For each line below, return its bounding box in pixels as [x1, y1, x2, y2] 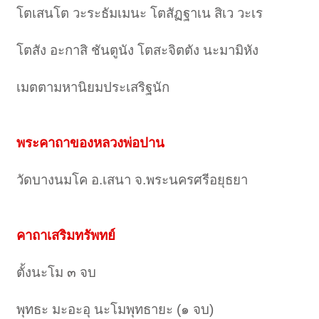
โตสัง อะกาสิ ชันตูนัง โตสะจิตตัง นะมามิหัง [16, 43, 259, 58]
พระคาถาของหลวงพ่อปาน [16, 135, 165, 151]
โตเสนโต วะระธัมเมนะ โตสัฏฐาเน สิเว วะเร [16, 6, 263, 21]
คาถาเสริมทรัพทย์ [16, 228, 116, 244]
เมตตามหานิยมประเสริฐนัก [16, 80, 170, 95]
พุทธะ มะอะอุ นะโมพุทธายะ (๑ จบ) [16, 302, 214, 318]
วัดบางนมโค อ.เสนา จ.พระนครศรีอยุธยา [16, 172, 249, 188]
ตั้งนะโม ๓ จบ [16, 265, 97, 281]
